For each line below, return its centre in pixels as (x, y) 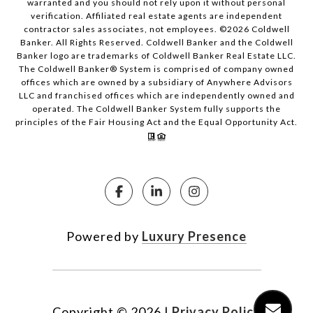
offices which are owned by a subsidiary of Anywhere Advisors (156, 82)
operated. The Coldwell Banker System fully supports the (156, 109)
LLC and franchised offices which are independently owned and (156, 96)
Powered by (104, 236)
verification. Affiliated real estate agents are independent (156, 16)
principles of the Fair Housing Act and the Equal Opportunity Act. (156, 122)
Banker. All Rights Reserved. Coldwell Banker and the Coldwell (156, 43)
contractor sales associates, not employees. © (125, 29)
